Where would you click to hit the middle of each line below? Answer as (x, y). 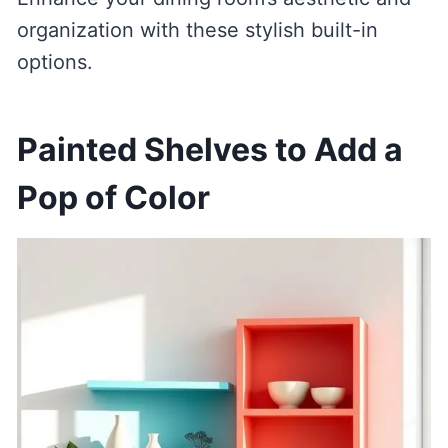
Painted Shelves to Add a (209, 150)
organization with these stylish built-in (197, 30)
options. (54, 62)
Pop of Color (113, 198)
